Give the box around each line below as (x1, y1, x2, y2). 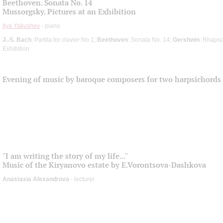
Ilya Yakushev (2, 22, 40, 29)
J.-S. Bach (2, 36, 31, 43)
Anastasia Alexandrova (2, 175, 69, 183)
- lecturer (69, 175, 95, 183)
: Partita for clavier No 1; (31, 36, 97, 43)
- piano (40, 22, 60, 29)
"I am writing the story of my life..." (2, 151, 128, 161)
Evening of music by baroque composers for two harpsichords (2, 74, 221, 84)
